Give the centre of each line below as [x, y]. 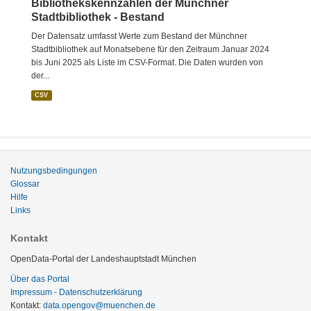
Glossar [25, 184]
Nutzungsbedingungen [54, 171]
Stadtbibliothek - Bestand [98, 17]
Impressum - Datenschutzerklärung [76, 292]
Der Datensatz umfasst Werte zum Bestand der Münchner [139, 36]
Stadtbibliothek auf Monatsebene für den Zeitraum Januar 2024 [150, 49]
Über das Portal [40, 279]
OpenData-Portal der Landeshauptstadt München [103, 259]
